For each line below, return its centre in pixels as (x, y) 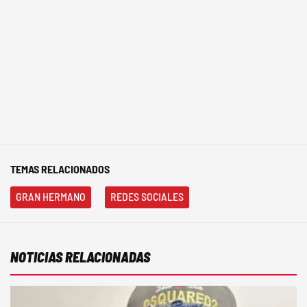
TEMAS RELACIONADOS (60, 169)
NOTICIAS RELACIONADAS (80, 257)
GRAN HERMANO (51, 196)
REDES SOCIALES (147, 196)
